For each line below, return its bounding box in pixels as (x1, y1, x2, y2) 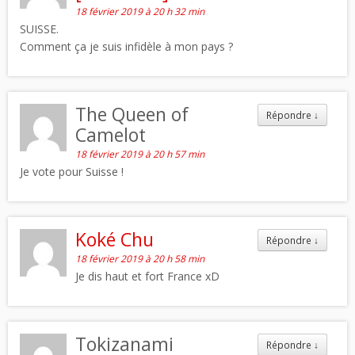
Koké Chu (75, 227, 155, 253)
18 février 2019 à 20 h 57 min (75, 147, 205, 162)
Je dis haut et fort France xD (75, 269, 220, 284)
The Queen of (75, 101, 189, 128)
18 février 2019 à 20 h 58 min (75, 252, 205, 266)
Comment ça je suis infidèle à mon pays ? (20, 39, 233, 55)
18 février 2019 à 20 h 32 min (75, 5, 205, 19)
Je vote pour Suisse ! (20, 164, 124, 180)
